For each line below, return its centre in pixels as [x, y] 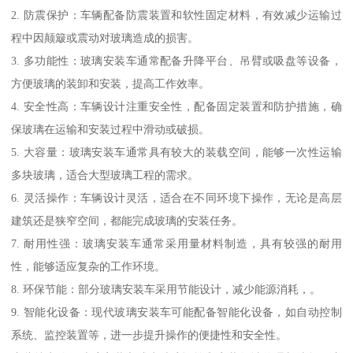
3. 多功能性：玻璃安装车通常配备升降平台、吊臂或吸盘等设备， [176, 61]
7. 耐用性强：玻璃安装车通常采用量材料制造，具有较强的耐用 [176, 244]
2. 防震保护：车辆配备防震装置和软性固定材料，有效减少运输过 [176, 15]
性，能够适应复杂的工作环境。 [89, 267]
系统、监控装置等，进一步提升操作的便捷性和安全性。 [149, 335]
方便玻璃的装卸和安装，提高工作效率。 [111, 84]
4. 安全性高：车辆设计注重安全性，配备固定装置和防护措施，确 [176, 107]
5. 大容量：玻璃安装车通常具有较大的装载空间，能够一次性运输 [176, 152]
